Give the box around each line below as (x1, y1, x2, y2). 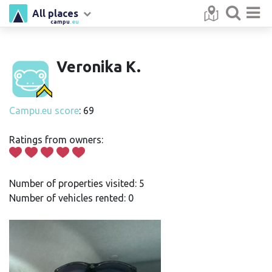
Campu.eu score (9, 105, 79, 116)
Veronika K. (56, 58, 141, 75)
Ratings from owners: (9, 134, 103, 145)
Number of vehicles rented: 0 (9, 192, 134, 203)
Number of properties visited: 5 (9, 178, 144, 189)
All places (32, 8, 78, 19)
